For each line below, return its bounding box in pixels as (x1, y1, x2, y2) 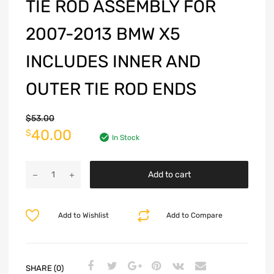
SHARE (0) (26, 263, 64, 273)
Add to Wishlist (57, 211, 109, 220)
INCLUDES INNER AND (26, 51, 201, 72)
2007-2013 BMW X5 (26, 24, 180, 45)
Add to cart (147, 169, 191, 180)
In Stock (112, 133, 139, 143)
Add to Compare (166, 211, 223, 220)
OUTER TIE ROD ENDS (26, 79, 196, 100)
